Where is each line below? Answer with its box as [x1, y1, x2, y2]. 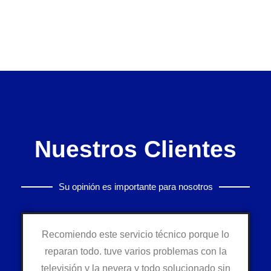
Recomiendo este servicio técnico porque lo [42, 229, 229, 240]
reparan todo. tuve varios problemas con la [44, 246, 227, 257]
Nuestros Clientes [34, 136, 237, 163]
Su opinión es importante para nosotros [58, 181, 213, 192]
